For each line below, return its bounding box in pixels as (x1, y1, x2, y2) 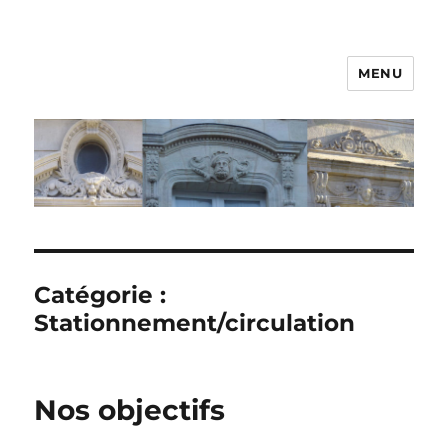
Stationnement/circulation (34, 309, 356, 338)
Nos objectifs (34, 393, 226, 428)
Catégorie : (34, 281, 167, 310)
